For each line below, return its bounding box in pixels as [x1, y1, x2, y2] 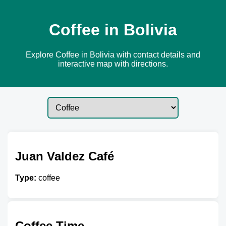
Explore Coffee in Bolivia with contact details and [26, 50, 200, 59]
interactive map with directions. [58, 59, 168, 68]
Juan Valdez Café [15, 149, 114, 163]
